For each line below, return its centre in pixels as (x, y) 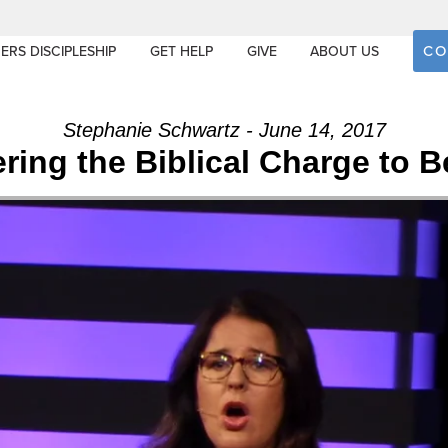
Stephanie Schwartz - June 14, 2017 (224, 130)
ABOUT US (345, 51)
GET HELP (181, 51)
